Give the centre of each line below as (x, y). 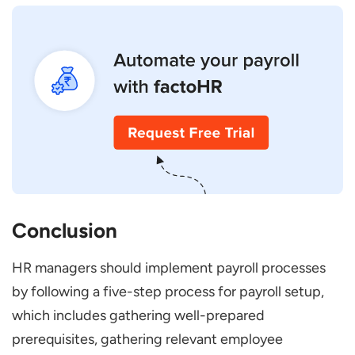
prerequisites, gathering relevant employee (147, 339)
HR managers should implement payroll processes (169, 267)
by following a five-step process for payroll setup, (168, 291)
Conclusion (65, 230)
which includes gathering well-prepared (138, 315)
